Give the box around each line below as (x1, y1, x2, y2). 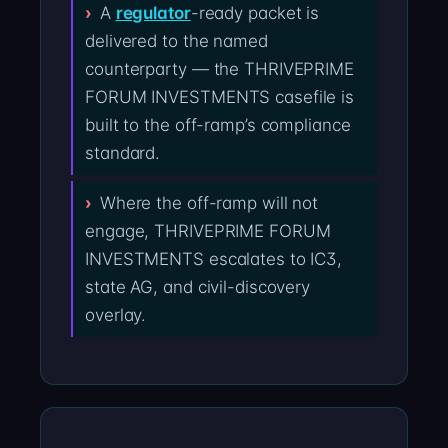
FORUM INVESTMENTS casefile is (85, 87, 355, 108)
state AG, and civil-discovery (85, 277, 311, 298)
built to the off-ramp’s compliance (85, 115, 351, 136)
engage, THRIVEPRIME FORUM (85, 221, 331, 242)
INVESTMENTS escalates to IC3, (85, 249, 343, 270)
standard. (85, 143, 161, 164)
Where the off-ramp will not (99, 193, 319, 214)
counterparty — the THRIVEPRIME (85, 59, 354, 80)
